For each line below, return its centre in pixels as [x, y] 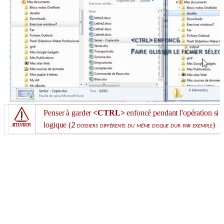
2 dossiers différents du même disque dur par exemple [142, 126]
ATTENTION [21, 125]
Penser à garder [68, 113]
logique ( [57, 125]
